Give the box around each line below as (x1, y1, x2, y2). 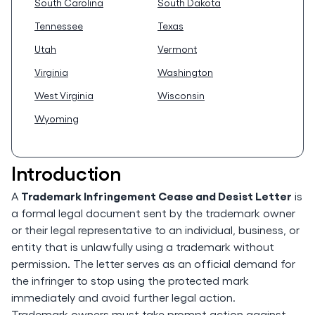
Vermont (157, 43, 197, 55)
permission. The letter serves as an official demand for (11, 257, 295, 270)
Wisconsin (157, 89, 205, 101)
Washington (157, 66, 213, 78)
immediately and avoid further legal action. (11, 290, 236, 304)
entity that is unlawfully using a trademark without (11, 240, 274, 253)
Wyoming (34, 112, 79, 124)
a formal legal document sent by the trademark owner (11, 206, 295, 219)
